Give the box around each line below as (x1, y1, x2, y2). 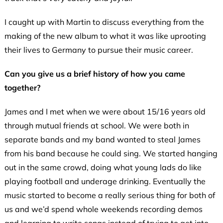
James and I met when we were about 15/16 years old (4, 106, 206, 116)
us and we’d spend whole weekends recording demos (4, 204, 203, 214)
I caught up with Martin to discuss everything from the (4, 16, 204, 27)
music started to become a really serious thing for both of (4, 190, 215, 200)
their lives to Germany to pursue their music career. (4, 44, 193, 55)
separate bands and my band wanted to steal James (4, 134, 201, 144)
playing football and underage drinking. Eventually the (4, 176, 206, 186)
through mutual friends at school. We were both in (4, 120, 189, 130)
